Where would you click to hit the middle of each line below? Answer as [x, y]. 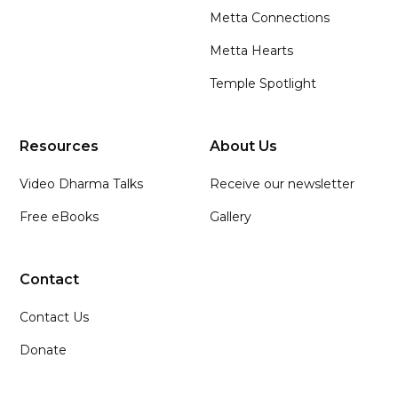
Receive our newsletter [282, 183]
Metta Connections [270, 17]
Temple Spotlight [263, 83]
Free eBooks [60, 216]
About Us [243, 146]
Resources [60, 146]
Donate [44, 350]
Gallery [231, 216]
